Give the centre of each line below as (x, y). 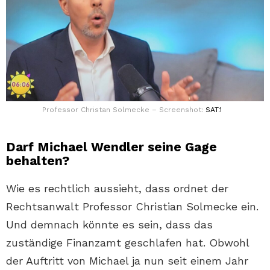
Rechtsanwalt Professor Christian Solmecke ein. (132, 206)
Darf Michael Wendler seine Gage (111, 146)
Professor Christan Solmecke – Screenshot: (124, 109)
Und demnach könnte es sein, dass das (109, 224)
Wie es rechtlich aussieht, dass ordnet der (117, 188)
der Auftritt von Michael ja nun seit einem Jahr (127, 260)
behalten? (38, 160)
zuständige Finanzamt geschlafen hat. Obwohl (127, 242)
